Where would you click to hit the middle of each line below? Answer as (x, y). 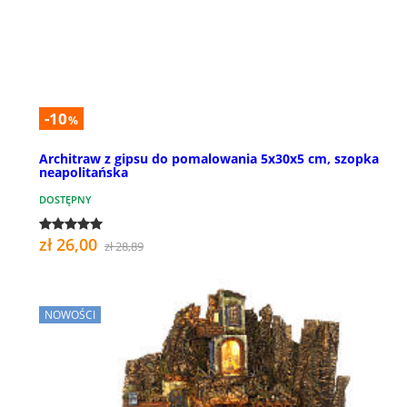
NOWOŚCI (70, 314)
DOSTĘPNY (65, 199)
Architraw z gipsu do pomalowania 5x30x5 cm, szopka (209, 158)
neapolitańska (84, 172)
